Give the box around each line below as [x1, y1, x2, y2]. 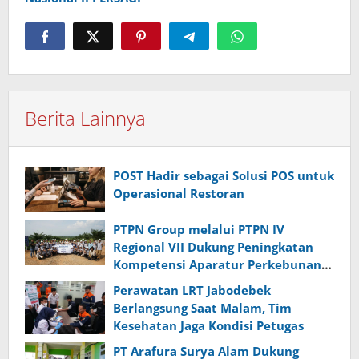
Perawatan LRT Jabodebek [113, 281, 271, 298]
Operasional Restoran [113, 185, 244, 202]
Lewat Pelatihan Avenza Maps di [113, 273, 309, 290]
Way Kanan [113, 291, 181, 308]
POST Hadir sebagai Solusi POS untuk [113, 167, 334, 184]
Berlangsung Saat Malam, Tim [113, 299, 292, 316]
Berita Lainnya [25, 105, 146, 132]
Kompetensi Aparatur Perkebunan [113, 256, 321, 272]
